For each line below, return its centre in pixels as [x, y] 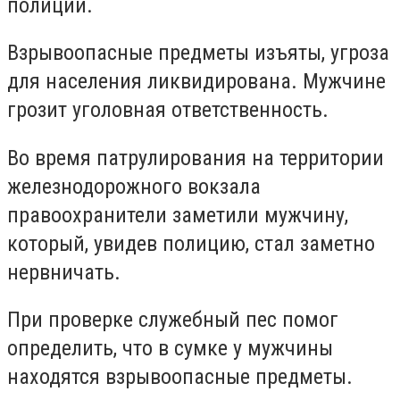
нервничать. [64, 272]
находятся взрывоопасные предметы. [180, 377]
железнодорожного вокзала [134, 186]
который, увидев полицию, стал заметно [191, 243]
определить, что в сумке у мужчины [170, 349]
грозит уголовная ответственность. [168, 110]
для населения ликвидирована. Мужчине [196, 82]
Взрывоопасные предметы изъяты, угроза [198, 53]
